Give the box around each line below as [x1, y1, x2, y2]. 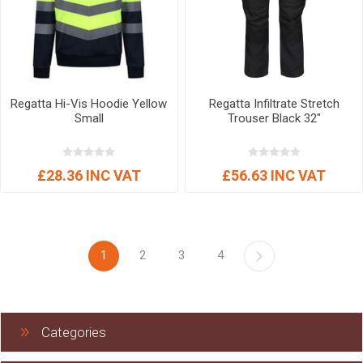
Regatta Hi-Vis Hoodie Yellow [11, 96, 168, 111]
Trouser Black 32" [227, 110, 321, 126]
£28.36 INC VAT [36, 166, 141, 184]
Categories [41, 323, 106, 340]
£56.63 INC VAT [222, 166, 327, 184]
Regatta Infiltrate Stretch [208, 96, 340, 111]
